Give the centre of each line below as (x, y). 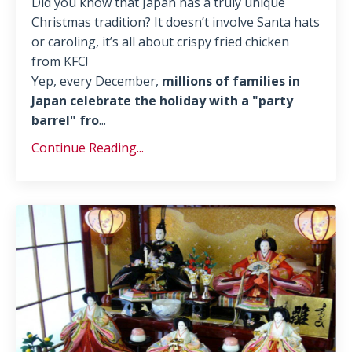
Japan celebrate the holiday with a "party (162, 100)
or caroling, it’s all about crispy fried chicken (160, 41)
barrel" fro (65, 120)
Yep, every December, (97, 81)
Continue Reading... (88, 147)
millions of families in (231, 81)
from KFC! (60, 61)
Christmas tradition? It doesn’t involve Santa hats (176, 22)
